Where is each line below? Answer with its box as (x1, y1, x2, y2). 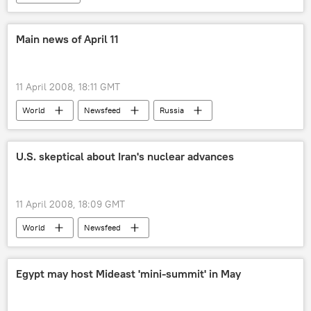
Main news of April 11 (16, 32, 119, 46)
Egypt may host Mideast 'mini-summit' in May (16, 267, 241, 280)
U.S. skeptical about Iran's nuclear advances (16, 149, 234, 163)
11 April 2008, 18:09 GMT (16, 198, 125, 210)
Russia (160, 105, 184, 115)
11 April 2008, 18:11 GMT (16, 81, 120, 93)
